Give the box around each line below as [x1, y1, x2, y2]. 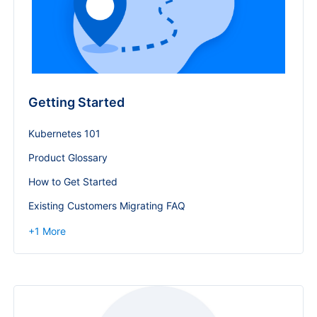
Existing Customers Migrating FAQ [28, 200, 185, 212]
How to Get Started [28, 175, 117, 188]
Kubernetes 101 [28, 127, 100, 139]
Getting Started [28, 95, 125, 110]
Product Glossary [28, 151, 108, 163]
